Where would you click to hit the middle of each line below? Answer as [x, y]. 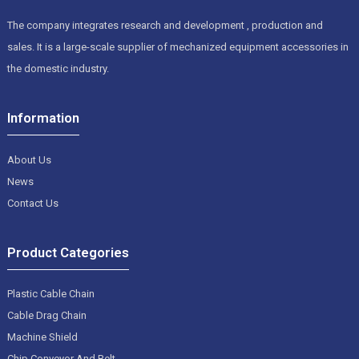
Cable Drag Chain [46, 316]
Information [43, 117]
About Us [29, 159]
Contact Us [32, 203]
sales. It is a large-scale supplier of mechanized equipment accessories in [177, 46]
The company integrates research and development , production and [165, 25]
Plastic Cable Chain [50, 294]
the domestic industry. [58, 68]
